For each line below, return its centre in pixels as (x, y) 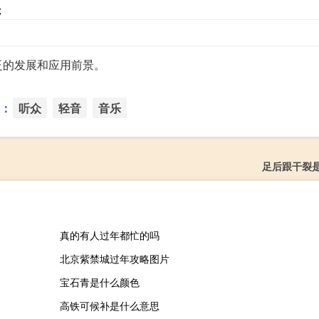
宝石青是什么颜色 (99, 282)
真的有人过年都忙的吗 (109, 235)
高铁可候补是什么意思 (109, 306)
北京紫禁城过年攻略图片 (114, 259)
